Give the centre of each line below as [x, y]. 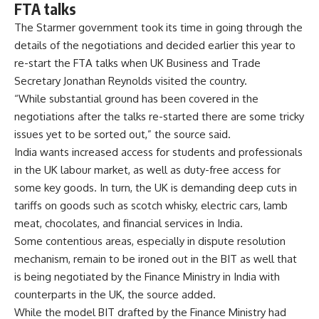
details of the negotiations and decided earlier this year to [155, 45]
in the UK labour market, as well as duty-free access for [147, 169]
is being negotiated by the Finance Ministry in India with [147, 276]
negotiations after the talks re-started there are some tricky [159, 116]
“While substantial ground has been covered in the [136, 98]
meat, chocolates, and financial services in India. [129, 223]
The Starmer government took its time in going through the [158, 27]
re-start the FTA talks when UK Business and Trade [137, 63]
